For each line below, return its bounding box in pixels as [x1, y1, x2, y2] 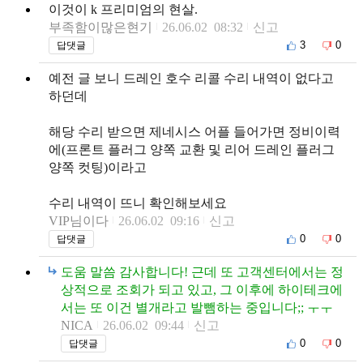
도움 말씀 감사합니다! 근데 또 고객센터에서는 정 [61, 264, 344, 279]
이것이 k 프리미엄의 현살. [49, 2, 198, 16]
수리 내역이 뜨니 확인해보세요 [49, 195, 227, 210]
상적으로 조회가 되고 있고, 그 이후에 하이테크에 [61, 282, 343, 297]
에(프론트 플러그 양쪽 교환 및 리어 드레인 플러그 [49, 142, 335, 156]
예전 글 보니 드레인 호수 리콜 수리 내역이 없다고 [49, 70, 334, 85]
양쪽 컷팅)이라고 [49, 160, 147, 174]
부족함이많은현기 [49, 19, 152, 34]
